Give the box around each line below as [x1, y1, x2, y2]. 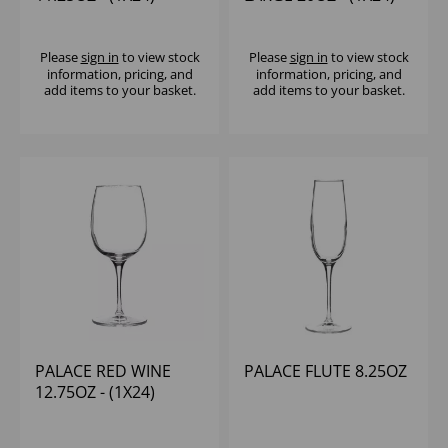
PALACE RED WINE [35, 360, 171, 383]
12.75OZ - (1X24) [35, 381, 155, 404]
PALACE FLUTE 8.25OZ [244, 360, 407, 383]
